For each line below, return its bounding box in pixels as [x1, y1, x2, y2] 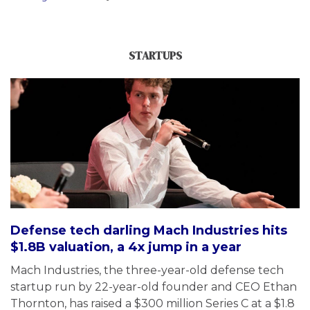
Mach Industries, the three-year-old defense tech [10, 263, 284, 277]
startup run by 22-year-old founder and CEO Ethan [10, 280, 297, 293]
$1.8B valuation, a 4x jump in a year [10, 239, 241, 255]
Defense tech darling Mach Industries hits [10, 222, 287, 238]
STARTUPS [128, 47, 182, 63]
